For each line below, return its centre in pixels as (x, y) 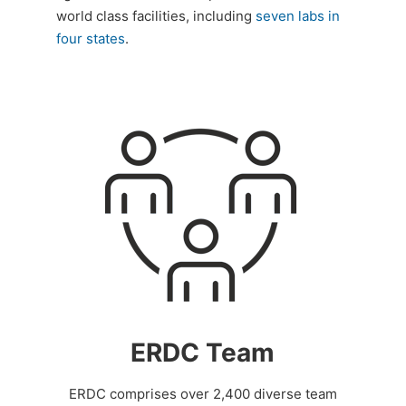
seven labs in (297, 16)
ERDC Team (203, 352)
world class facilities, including (155, 16)
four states (90, 39)
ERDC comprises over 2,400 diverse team (203, 393)
